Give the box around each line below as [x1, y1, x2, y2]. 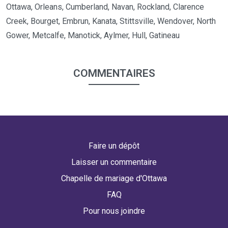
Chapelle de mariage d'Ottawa [61, 174, 167, 184]
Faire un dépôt [89, 141, 139, 151]
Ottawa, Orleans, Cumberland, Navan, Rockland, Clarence [6, 2, 204, 12]
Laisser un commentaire [71, 157, 157, 167]
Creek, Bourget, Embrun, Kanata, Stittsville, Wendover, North [6, 16, 216, 26]
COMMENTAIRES [73, 67, 155, 80]
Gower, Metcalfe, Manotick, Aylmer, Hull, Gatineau [6, 31, 180, 41]
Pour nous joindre [83, 206, 145, 216]
